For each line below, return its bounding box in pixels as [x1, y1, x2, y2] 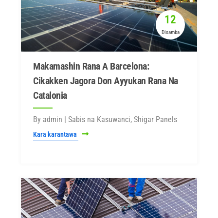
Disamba [161, 29, 180, 36]
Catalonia [33, 90, 67, 101]
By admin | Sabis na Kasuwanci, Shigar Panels [33, 115, 177, 124]
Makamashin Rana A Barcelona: [33, 60, 149, 72]
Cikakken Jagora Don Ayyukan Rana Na [33, 75, 178, 87]
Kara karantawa [33, 130, 78, 138]
